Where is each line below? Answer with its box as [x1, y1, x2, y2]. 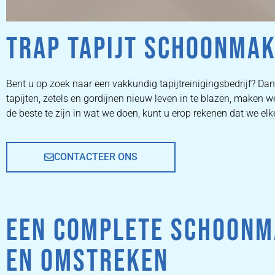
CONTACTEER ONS [54, 151, 137, 163]
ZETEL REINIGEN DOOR [95, 161, 247, 188]
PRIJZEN [151, 233, 191, 245]
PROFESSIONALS [115, 183, 227, 210]
